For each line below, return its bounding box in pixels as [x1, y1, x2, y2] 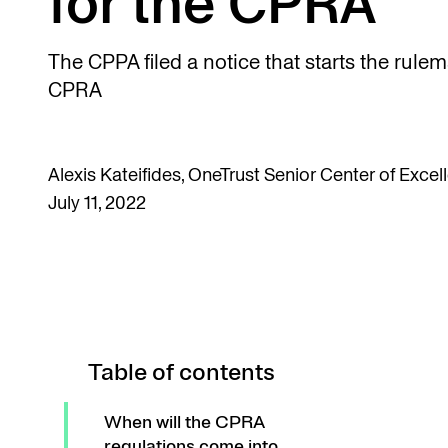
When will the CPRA [104, 411, 265, 434]
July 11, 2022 [48, 190, 146, 216]
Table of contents [88, 357, 275, 388]
